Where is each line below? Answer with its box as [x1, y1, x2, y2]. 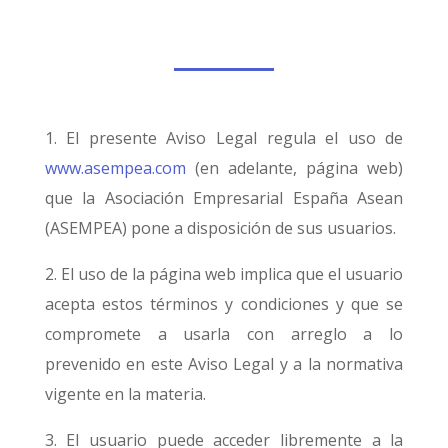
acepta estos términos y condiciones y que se [44, 293, 404, 315]
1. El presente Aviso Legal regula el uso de [44, 127, 404, 149]
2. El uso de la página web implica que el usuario [44, 263, 404, 285]
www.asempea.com [44, 157, 186, 179]
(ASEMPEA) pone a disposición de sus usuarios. [44, 217, 396, 239]
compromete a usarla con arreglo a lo [44, 323, 404, 345]
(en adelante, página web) [185, 157, 404, 179]
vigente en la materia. [44, 383, 206, 405]
